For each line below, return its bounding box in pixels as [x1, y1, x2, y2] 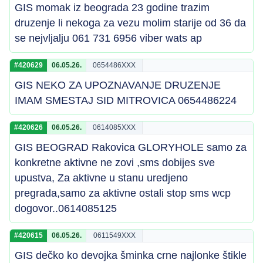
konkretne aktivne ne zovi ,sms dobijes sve [15, 157, 215, 168]
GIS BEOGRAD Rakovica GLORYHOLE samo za [15, 141, 247, 153]
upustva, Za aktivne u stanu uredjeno [15, 172, 188, 184]
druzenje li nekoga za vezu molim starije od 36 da [15, 17, 246, 29]
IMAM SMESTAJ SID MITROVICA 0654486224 [15, 95, 237, 106]
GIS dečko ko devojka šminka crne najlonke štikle [15, 249, 247, 261]
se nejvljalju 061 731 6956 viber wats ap [15, 32, 202, 44]
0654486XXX [93, 61, 136, 69]
